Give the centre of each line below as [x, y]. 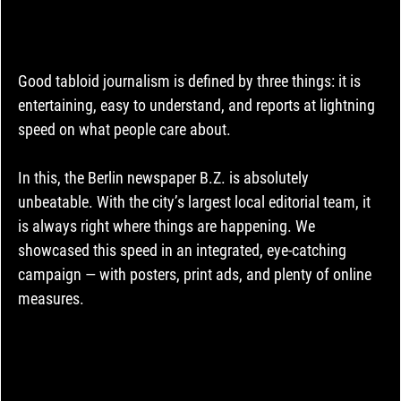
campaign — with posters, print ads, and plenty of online [196, 275]
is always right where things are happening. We [168, 226]
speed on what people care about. [124, 130]
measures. [51, 299]
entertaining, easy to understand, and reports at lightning [198, 106]
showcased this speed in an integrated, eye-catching [183, 251]
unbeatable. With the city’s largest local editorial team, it [196, 202]
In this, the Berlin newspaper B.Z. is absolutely [165, 178]
